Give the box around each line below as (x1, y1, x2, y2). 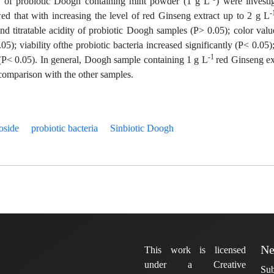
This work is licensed (144, 244, 246, 256)
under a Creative (144, 259, 246, 270)
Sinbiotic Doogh (110, 122, 174, 134)
